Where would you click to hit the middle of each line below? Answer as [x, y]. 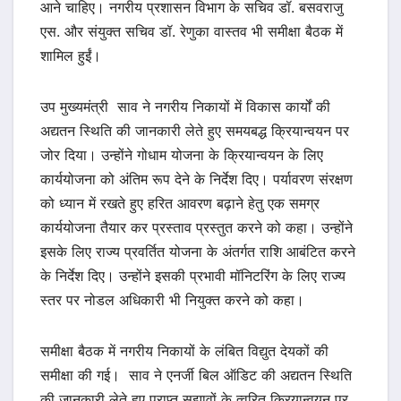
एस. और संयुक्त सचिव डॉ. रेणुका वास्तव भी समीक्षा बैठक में [192, 32]
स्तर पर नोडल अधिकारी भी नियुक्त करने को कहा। [172, 300]
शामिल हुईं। [71, 56]
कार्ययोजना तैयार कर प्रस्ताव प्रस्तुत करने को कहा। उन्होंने [196, 228]
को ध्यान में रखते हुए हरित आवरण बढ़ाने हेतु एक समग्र [180, 204]
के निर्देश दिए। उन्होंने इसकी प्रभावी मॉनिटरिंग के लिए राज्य [193, 276]
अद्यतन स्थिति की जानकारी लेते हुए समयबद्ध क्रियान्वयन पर [195, 131]
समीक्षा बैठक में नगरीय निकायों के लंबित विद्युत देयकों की [184, 351]
